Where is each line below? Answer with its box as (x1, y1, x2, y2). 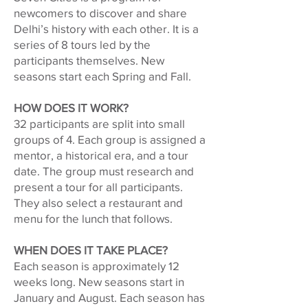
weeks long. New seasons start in (14, 275, 184, 288)
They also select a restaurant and (14, 196, 183, 209)
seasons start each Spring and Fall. (14, 69, 191, 82)
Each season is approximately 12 (14, 259, 179, 272)
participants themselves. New (14, 54, 164, 67)
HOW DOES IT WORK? (14, 101, 129, 114)
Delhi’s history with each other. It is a (14, 22, 199, 35)
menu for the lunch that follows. (14, 212, 173, 225)
